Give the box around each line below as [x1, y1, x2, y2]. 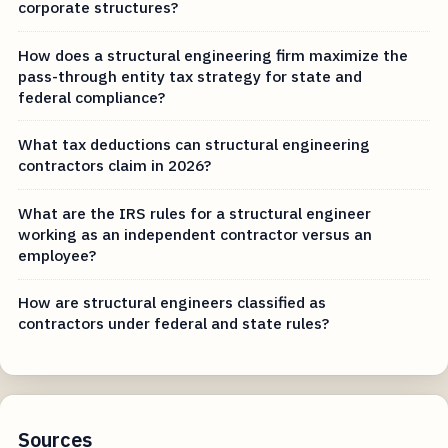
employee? [18, 244, 97, 265]
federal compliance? [18, 86, 166, 107]
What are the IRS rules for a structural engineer [18, 202, 372, 223]
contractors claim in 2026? [18, 155, 212, 176]
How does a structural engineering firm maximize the [18, 44, 409, 65]
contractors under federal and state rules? [18, 313, 330, 334]
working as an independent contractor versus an [18, 223, 373, 244]
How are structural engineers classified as [18, 292, 327, 313]
